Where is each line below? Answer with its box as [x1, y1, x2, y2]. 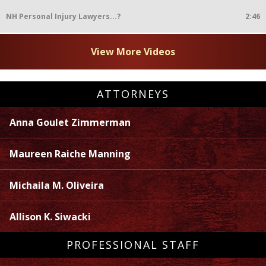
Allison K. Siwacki [9, 210, 91, 224]
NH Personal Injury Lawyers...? [6, 11, 121, 22]
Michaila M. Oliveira [9, 179, 104, 192]
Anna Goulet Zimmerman [9, 116, 131, 129]
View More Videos [91, 45, 175, 59]
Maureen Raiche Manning [9, 147, 131, 161]
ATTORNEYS [97, 87, 169, 102]
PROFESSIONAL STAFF [66, 237, 199, 252]
